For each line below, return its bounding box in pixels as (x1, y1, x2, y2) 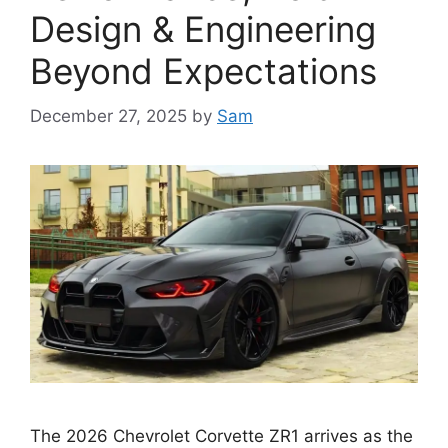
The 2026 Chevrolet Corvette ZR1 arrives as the (30, 425, 413, 446)
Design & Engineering (30, 8, 376, 50)
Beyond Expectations (30, 50, 377, 92)
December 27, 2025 (30, 105, 187, 126)
